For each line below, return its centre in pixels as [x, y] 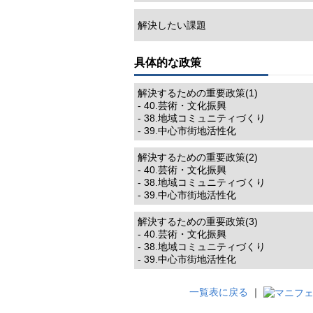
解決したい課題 [172, 25]
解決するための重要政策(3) [198, 221]
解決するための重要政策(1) [198, 93]
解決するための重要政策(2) [198, 157]
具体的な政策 [168, 63]
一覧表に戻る [219, 292]
